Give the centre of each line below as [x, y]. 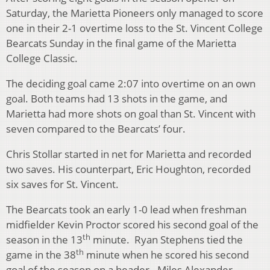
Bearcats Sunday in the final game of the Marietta [121, 43]
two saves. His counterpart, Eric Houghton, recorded [128, 169]
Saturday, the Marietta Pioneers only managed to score [135, 13]
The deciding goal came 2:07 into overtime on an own [131, 84]
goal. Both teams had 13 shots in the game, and [117, 99]
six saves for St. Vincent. [62, 184]
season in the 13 [44, 240]
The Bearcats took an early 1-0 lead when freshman [126, 210]
